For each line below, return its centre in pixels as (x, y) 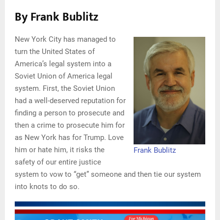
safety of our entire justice (58, 162)
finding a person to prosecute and (69, 113)
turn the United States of (55, 51)
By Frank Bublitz (56, 17)
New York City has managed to (65, 39)
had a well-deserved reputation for (70, 100)
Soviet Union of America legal (64, 76)
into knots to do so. (47, 186)
